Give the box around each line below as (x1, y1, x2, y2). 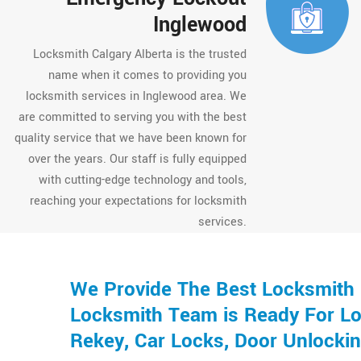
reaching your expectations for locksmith (30, 193, 247, 210)
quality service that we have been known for (15, 130, 247, 147)
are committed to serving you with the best (19, 109, 247, 126)
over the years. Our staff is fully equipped (28, 151, 247, 168)
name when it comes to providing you (48, 67, 247, 84)
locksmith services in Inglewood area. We (26, 88, 247, 105)
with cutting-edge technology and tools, (39, 172, 247, 189)
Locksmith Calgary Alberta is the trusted (33, 46, 247, 63)
